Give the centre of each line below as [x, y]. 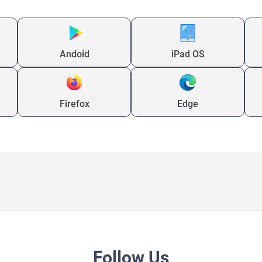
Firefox [74, 104]
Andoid [74, 54]
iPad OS [188, 54]
